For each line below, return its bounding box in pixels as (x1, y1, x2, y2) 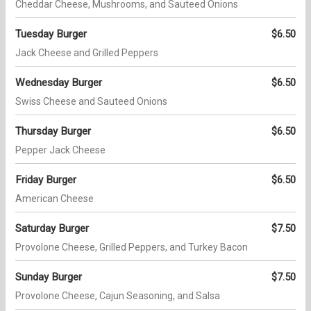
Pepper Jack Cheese (15, 144, 106, 156)
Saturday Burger (15, 222, 89, 235)
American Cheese (15, 193, 94, 205)
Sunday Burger (15, 271, 82, 284)
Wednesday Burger (15, 76, 102, 90)
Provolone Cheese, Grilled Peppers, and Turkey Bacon (15, 242, 248, 253)
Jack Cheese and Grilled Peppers (15, 47, 158, 59)
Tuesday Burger (15, 28, 87, 41)
